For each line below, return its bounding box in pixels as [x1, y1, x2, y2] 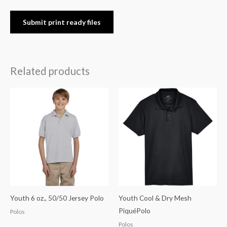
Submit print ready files [23, 17, 101, 26]
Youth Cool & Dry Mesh [119, 193, 192, 202]
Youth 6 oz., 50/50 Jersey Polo [10, 193, 104, 202]
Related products [10, 64, 90, 77]
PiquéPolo [119, 206, 150, 215]
